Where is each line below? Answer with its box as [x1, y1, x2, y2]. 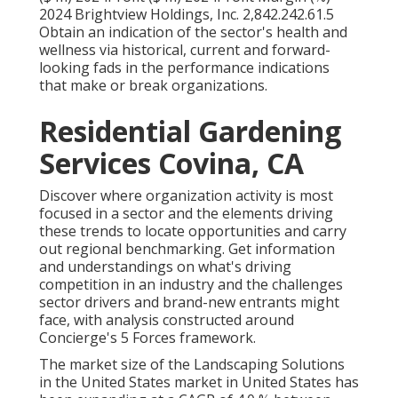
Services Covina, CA [39, 144, 304, 183]
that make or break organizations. [39, 76, 267, 96]
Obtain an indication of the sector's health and [39, 22, 347, 43]
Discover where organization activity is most [39, 186, 333, 206]
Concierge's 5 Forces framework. [39, 328, 256, 348]
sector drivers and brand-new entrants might [39, 292, 339, 313]
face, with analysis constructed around [39, 310, 294, 330]
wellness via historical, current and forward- [39, 40, 330, 60]
